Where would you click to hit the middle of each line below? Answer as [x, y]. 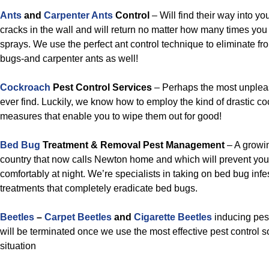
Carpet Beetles [78, 217]
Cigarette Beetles [173, 217]
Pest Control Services [101, 87]
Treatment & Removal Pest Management [132, 145]
